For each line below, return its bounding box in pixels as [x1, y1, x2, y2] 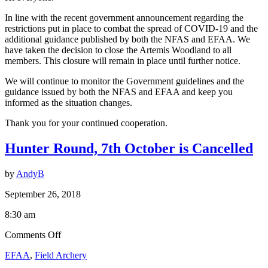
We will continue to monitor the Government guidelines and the [5, 75, 244, 86]
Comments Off [5, 229, 61, 240]
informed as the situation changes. [5, 97, 132, 108]
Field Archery [35, 249, 87, 260]
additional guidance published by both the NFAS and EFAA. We [5, 33, 250, 44]
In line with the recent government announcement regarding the [5, 12, 243, 23]
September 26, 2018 [5, 188, 81, 199]
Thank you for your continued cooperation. [5, 117, 167, 128]
